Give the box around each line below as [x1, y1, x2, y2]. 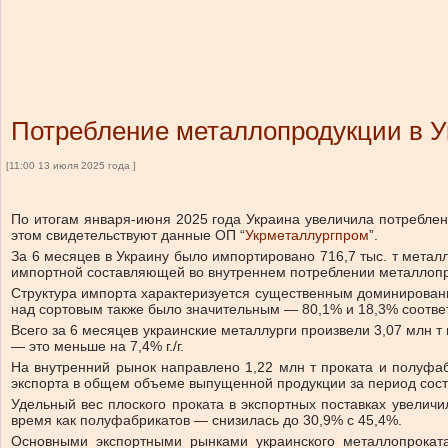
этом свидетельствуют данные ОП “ [11, 227, 245, 243]
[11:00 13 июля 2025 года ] [6, 160, 136, 171]
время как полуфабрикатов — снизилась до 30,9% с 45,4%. [11, 412, 402, 428]
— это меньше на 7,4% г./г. [11, 338, 184, 354]
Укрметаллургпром [245, 227, 369, 243]
